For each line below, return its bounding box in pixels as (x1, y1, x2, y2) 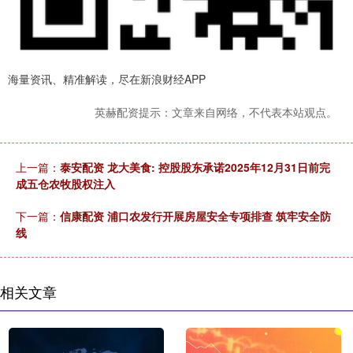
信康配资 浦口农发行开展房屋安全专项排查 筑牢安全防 (60, 207, 331, 224)
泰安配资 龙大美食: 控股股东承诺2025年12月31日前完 (60, 158, 330, 175)
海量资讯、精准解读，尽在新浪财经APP (8, 70, 206, 87)
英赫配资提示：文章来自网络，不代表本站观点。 (95, 103, 337, 120)
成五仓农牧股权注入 (16, 175, 115, 191)
